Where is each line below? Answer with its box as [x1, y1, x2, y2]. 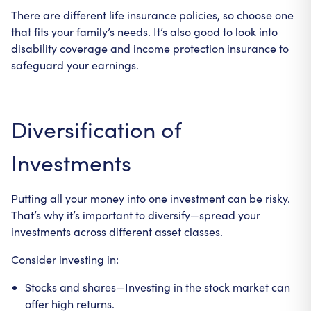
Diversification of [11, 114, 181, 144]
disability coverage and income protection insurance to [11, 41, 289, 56]
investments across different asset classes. [11, 224, 223, 239]
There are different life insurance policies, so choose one [11, 8, 294, 22]
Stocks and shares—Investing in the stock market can [25, 280, 290, 294]
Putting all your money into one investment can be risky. [11, 191, 290, 205]
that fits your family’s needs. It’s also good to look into [11, 24, 278, 39]
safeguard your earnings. [11, 58, 139, 72]
